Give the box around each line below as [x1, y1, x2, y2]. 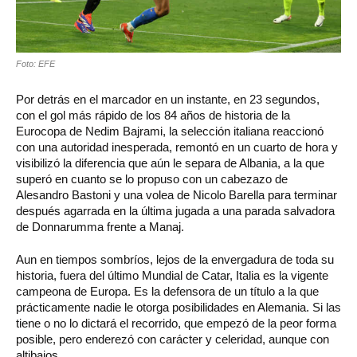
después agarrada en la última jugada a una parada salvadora [16, 203, 335, 218]
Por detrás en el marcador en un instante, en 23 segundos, [16, 92, 320, 106]
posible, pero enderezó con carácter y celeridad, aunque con [16, 331, 329, 346]
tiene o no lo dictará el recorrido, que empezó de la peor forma [16, 316, 336, 330]
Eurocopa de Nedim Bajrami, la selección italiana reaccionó [16, 124, 324, 138]
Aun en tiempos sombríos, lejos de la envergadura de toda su [16, 252, 334, 266]
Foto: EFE [16, 58, 55, 69]
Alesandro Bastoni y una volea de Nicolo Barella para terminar [16, 187, 337, 202]
